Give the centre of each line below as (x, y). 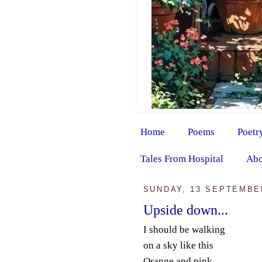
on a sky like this (178, 245)
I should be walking (184, 229)
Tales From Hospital (182, 158)
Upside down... (185, 209)
